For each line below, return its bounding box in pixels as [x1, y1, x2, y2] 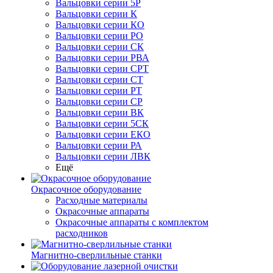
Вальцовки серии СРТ [55, 63, 149, 74]
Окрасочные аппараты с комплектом [55, 217, 208, 227]
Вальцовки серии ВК [55, 107, 144, 118]
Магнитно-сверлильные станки [31, 250, 162, 260]
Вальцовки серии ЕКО [55, 129, 151, 140]
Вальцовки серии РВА [55, 52, 149, 63]
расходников [55, 228, 108, 238]
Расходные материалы [55, 195, 147, 205]
